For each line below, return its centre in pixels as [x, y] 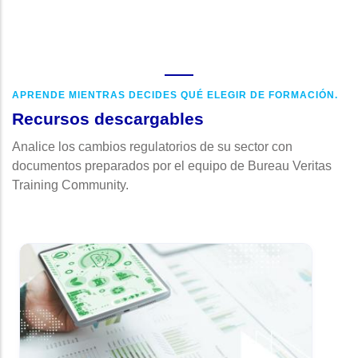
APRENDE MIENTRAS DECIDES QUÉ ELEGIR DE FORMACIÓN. [175, 95]
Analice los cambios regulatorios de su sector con [152, 147]
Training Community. [70, 185]
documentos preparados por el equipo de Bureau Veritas [172, 166]
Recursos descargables [108, 119]
